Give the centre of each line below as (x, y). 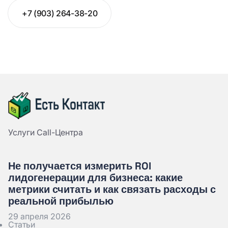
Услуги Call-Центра (46, 132)
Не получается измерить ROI (80, 166)
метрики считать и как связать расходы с (112, 189)
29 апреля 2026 (39, 216)
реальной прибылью (61, 201)
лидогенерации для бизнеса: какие (95, 177)
